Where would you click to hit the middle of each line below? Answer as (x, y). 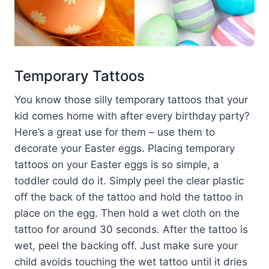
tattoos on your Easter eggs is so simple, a (117, 164)
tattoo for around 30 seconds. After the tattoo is (131, 229)
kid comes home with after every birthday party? (132, 116)
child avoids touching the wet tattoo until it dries (131, 261)
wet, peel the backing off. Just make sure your (126, 245)
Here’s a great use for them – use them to (115, 132)
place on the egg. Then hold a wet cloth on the (127, 213)
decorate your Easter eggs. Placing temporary (125, 148)
